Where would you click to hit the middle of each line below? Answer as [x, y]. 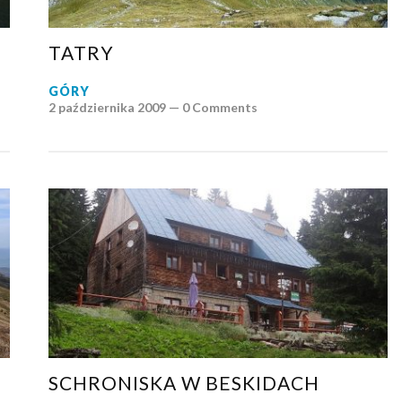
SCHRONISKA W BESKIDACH [184, 382]
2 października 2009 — [115, 107]
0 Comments [219, 107]
